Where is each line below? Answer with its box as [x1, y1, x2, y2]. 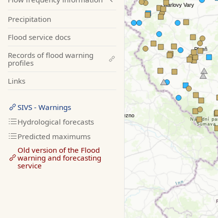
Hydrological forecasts [18, 117, 94, 127]
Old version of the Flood [18, 145, 100, 155]
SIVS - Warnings [18, 102, 71, 112]
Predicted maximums [18, 131, 91, 142]
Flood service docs [8, 32, 71, 42]
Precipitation [8, 14, 51, 24]
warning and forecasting [18, 153, 101, 163]
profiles [8, 58, 34, 68]
